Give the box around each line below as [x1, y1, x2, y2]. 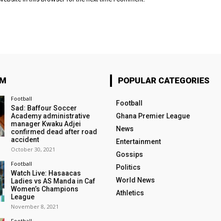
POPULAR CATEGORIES [117, 75, 210, 85]
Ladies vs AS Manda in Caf [10, 177, 95, 185]
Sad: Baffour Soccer [10, 104, 77, 112]
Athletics [115, 188, 144, 197]
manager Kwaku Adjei [10, 119, 81, 128]
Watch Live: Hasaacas [10, 169, 81, 177]
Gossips [115, 150, 143, 158]
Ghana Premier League [115, 111, 190, 120]
